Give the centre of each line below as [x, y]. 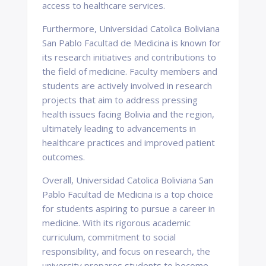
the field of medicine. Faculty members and [130, 71]
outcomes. [64, 157]
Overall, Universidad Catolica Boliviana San [128, 180]
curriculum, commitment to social [109, 237]
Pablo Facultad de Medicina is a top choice [128, 194]
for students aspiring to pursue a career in [129, 208]
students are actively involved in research [127, 85]
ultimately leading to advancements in [119, 128]
